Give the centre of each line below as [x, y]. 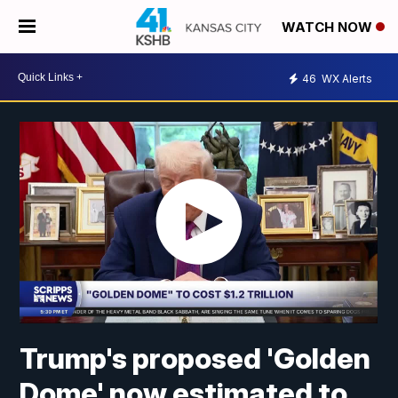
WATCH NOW [329, 28]
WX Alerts [346, 78]
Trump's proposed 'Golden [195, 359]
